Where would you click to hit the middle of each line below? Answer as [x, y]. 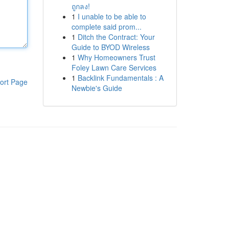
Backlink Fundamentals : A [120, 78]
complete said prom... [106, 27]
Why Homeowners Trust [116, 57]
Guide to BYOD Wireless [110, 47]
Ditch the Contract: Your [116, 37]
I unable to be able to [112, 16]
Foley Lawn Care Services [114, 67]
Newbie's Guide [97, 88]
